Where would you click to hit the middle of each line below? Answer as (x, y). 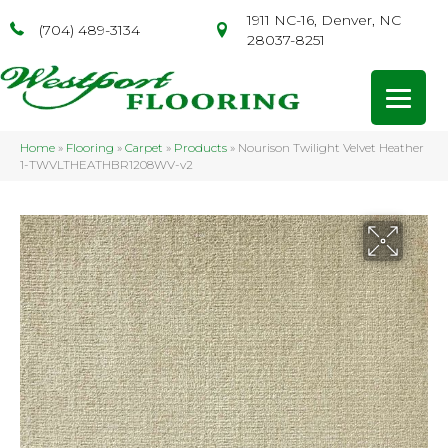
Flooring (90, 147)
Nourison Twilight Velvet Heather (331, 147)
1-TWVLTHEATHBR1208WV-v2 (106, 164)
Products (200, 147)
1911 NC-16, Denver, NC (323, 20)
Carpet (144, 147)
